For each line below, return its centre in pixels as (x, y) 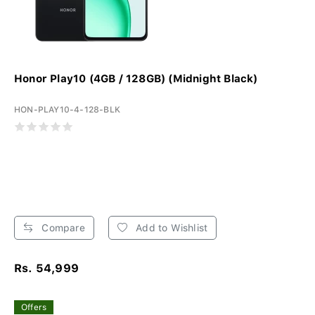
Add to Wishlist (171, 227)
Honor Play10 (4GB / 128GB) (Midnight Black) (136, 78)
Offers (34, 307)
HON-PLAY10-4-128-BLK (67, 109)
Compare (62, 227)
